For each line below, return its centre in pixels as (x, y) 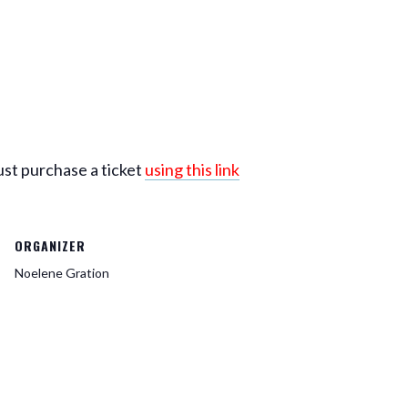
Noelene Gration (62, 273)
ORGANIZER (50, 245)
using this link (192, 169)
